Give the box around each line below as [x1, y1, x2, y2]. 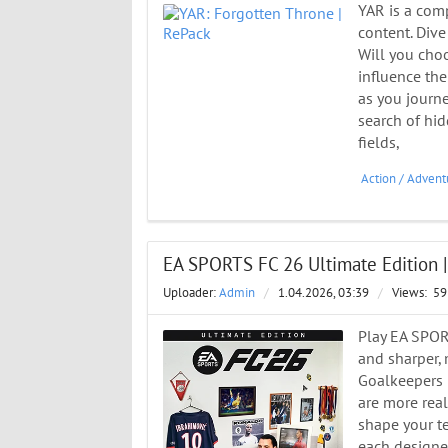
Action [361, 170, 396, 187]
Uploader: [163, 285, 219, 302]
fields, [358, 134, 399, 153]
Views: [392, 285, 430, 302]
